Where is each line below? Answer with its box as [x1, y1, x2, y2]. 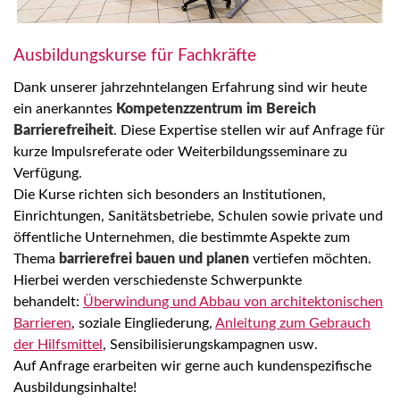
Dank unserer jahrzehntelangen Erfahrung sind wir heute [13, 79, 367, 95]
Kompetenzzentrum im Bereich [116, 101, 316, 116]
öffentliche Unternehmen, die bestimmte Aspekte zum [13, 229, 350, 245]
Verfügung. [13, 165, 82, 180]
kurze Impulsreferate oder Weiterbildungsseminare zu [13, 144, 347, 159]
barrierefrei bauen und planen [59, 251, 249, 266]
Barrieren [13, 315, 71, 330]
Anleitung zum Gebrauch [215, 315, 371, 330]
